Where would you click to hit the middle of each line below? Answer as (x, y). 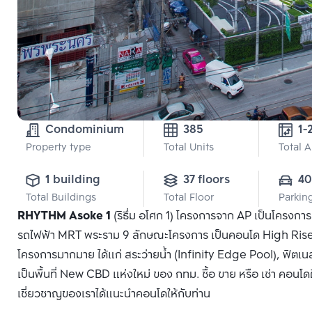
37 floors (206, 180)
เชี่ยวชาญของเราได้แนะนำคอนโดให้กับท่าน (118, 295)
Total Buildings (61, 198)
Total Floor (189, 198)
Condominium (85, 130)
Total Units (189, 148)
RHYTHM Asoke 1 (64, 217)
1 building (73, 180)
